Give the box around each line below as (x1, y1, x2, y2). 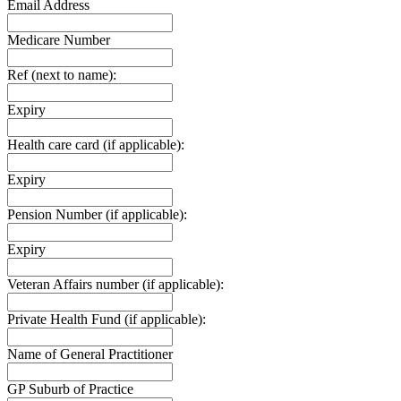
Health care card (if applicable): (7, 137, 184, 153)
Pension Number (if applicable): (7, 207, 187, 223)
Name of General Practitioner (7, 346, 173, 363)
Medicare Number (7, 32, 110, 48)
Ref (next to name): (7, 67, 116, 83)
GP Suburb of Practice (7, 381, 133, 397)
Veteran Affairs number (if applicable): (7, 277, 224, 293)
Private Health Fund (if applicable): (7, 311, 206, 328)
